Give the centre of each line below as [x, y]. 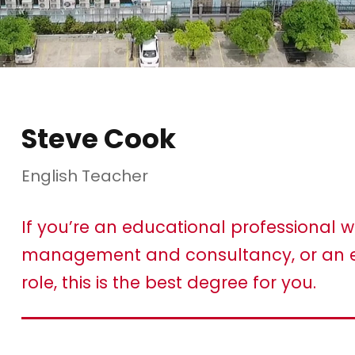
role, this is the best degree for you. [168, 283]
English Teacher [84, 176]
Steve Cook [98, 139]
